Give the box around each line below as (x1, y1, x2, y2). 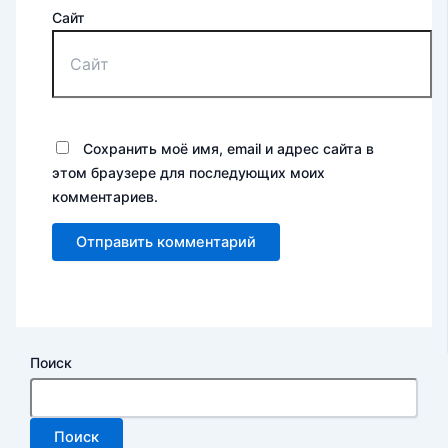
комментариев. (52, 187, 159, 205)
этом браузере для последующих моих (52, 163, 326, 181)
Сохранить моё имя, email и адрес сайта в (83, 139, 375, 157)
